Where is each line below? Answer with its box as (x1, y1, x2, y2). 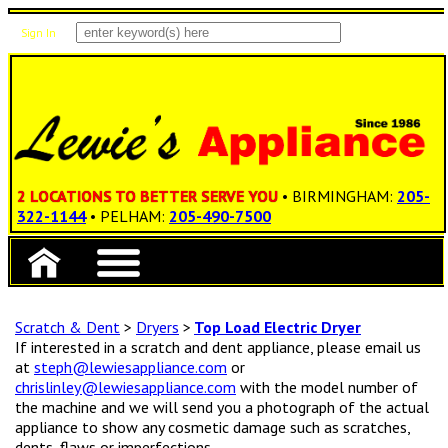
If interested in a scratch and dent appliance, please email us (15, 337, 421, 358)
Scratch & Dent (15, 317, 120, 338)
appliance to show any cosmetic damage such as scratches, (15, 417, 410, 438)
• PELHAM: (90, 206, 169, 227)
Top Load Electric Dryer (194, 317, 361, 338)
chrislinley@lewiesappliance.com (15, 377, 236, 398)
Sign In (21, 26, 56, 40)
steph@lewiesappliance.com (34, 357, 227, 378)
